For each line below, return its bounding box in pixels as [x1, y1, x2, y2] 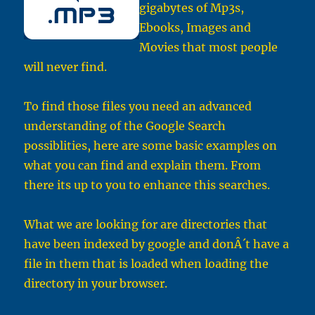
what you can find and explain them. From [24, 158, 262, 173]
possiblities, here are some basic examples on [24, 139, 278, 153]
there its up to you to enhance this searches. [24, 178, 271, 193]
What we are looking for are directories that [24, 217, 268, 232]
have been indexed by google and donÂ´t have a [24, 237, 290, 252]
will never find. [24, 60, 108, 75]
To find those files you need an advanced [24, 99, 252, 114]
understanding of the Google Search [24, 119, 226, 134]
